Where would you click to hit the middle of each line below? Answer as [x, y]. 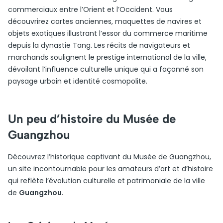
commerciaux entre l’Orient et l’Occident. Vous [90, 9]
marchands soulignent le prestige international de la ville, [107, 57]
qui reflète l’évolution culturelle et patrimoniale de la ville [107, 181]
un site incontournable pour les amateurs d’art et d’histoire [111, 169]
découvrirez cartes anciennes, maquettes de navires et [105, 21]
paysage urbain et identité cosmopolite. [78, 81]
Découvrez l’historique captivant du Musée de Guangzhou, [110, 157]
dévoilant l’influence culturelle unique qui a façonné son [106, 69]
